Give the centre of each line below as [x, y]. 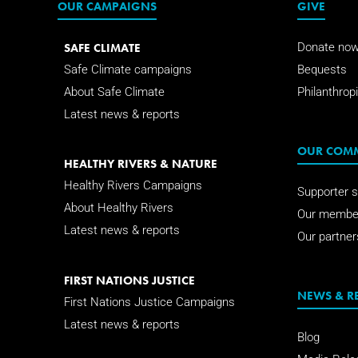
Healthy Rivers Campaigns [133, 186]
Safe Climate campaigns [127, 69]
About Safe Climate [114, 91]
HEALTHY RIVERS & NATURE [140, 164]
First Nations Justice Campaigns [149, 302]
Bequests [322, 69]
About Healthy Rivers [118, 208]
